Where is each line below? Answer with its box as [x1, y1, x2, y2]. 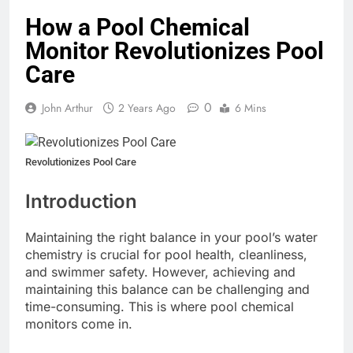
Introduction [25, 190, 137, 214]
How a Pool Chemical [25, 13, 250, 42]
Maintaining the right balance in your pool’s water [25, 229, 318, 246]
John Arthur [42, 100, 93, 117]
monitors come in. [25, 316, 132, 333]
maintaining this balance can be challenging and [25, 281, 310, 298]
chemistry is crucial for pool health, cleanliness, [25, 247, 307, 263]
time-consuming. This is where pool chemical [25, 299, 294, 315]
